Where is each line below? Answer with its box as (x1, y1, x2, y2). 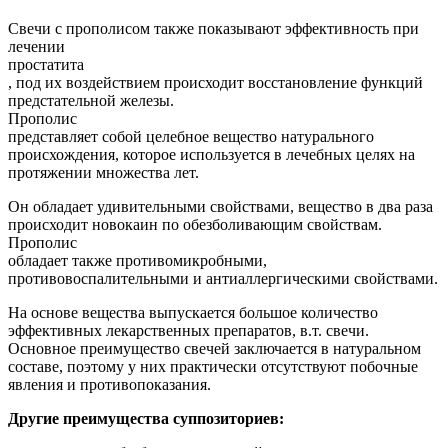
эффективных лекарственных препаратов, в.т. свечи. (8, 321, 369, 339)
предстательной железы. (8, 91, 174, 109)
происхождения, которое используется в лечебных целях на (8, 145, 415, 163)
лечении (8, 37, 65, 55)
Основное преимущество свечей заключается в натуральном (8, 339, 421, 357)
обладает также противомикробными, (8, 251, 267, 269)
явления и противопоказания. (8, 375, 211, 393)
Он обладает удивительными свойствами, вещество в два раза (8, 197, 433, 215)
